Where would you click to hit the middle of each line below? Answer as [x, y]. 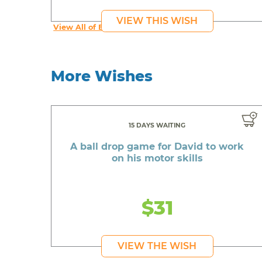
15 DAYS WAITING [157, 126]
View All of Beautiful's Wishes [113, 27]
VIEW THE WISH [157, 246]
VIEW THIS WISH [157, 20]
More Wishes [102, 76]
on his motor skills [157, 158]
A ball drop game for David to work [157, 147]
